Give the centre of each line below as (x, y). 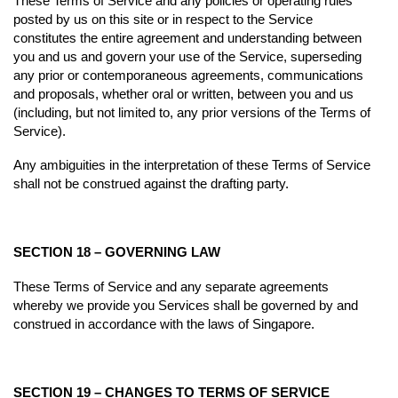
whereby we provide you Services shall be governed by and (186, 305)
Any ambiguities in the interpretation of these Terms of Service (192, 165)
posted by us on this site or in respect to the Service (163, 19)
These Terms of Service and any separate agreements (171, 286)
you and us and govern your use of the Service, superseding (187, 56)
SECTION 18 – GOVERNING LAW (117, 252)
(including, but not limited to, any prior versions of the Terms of (192, 112)
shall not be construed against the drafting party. (151, 184)
